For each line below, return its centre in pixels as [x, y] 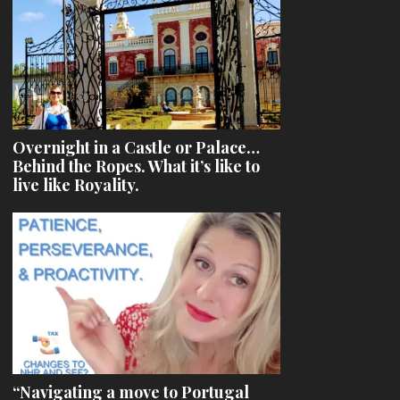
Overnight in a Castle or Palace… [136, 147]
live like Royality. [76, 184]
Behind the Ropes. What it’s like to [136, 166]
